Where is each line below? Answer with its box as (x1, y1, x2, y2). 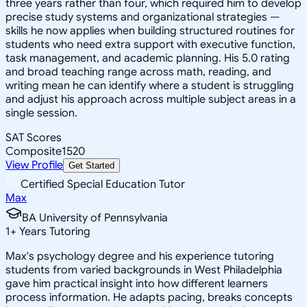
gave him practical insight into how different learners (5, 276, 268, 291)
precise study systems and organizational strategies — (5, 10, 280, 24)
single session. (5, 106, 77, 120)
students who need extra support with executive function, (5, 37, 295, 51)
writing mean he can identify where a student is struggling (5, 78, 294, 93)
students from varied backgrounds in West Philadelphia (5, 262, 282, 277)
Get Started (69, 160, 114, 171)
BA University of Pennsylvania (22, 210, 168, 225)
